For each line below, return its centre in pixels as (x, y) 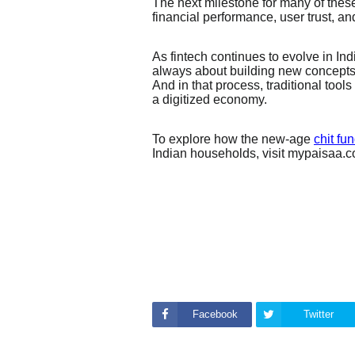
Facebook (215, 315)
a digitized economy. (210, 99)
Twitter (319, 315)
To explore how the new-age (231, 139)
